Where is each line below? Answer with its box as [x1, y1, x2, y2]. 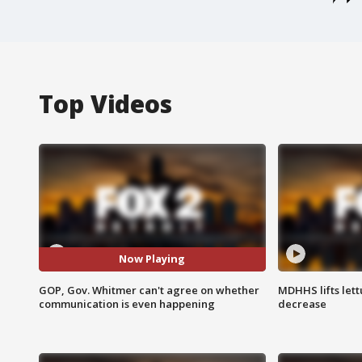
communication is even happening [39, 296, 215, 311]
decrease [277, 296, 326, 311]
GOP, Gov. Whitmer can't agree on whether [39, 282, 259, 297]
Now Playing [119, 251, 186, 267]
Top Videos [39, 86, 172, 120]
